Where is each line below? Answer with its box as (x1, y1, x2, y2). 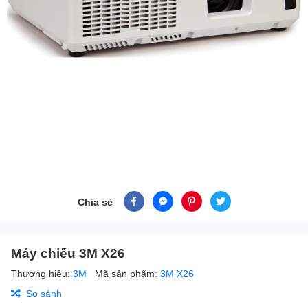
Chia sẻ (77, 195, 113, 208)
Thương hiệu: (11, 267, 73, 280)
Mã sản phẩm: (95, 267, 160, 280)
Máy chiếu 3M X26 (11, 245, 125, 261)
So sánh (26, 287, 62, 300)
